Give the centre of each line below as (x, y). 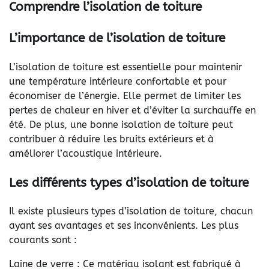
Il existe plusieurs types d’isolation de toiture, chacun (131, 211)
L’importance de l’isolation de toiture (117, 38)
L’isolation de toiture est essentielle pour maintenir (125, 67)
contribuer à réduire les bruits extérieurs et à (111, 139)
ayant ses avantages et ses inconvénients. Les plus (124, 226)
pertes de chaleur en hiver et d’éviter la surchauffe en (132, 110)
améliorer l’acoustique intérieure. (86, 153)
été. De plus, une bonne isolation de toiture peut (121, 124)
